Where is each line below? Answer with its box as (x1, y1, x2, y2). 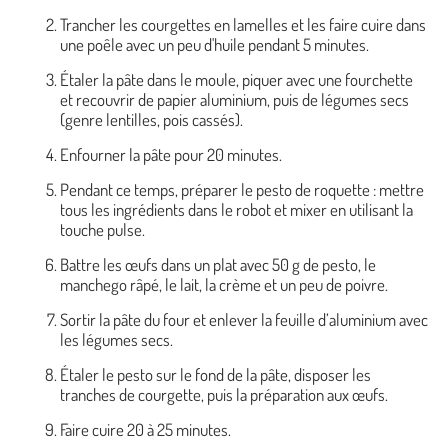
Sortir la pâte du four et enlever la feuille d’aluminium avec (60, 308, 428, 330)
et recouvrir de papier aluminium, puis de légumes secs (60, 88, 409, 110)
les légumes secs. (60, 328, 173, 350)
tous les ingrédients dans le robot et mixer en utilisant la (60, 198, 413, 220)
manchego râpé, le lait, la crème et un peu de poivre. (60, 273, 388, 295)
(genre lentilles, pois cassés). (60, 108, 243, 130)
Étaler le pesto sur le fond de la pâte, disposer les (60, 363, 371, 385)
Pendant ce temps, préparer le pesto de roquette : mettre (60, 178, 424, 200)
